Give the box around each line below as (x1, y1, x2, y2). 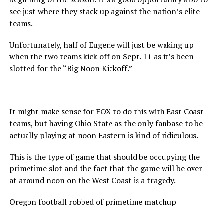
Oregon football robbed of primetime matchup (9, 196, 176, 207)
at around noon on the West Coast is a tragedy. (9, 174, 176, 186)
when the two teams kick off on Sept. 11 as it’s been (9, 51, 193, 62)
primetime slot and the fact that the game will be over (9, 163, 202, 174)
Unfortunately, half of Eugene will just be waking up (9, 39, 193, 50)
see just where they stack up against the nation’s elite (9, 5, 200, 17)
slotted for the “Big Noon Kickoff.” (9, 62, 132, 74)
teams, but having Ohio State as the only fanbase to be (9, 117, 203, 129)
